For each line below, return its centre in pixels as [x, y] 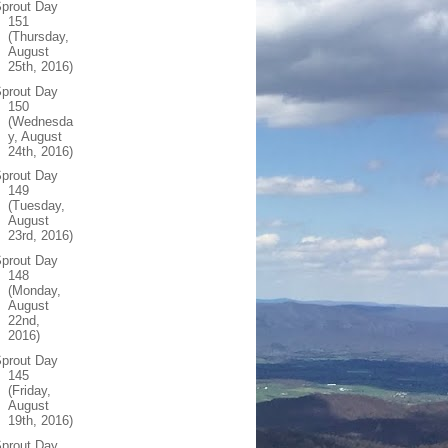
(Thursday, [39, 36]
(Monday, [35, 290]
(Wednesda [41, 121]
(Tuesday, [37, 206]
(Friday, [30, 390]
